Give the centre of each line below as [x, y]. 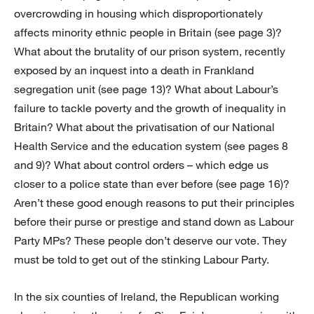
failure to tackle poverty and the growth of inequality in [150, 108]
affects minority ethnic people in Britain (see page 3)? [148, 33]
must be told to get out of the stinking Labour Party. [142, 260]
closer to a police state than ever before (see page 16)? [152, 184]
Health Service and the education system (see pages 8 [151, 146]
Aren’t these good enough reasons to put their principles [154, 203]
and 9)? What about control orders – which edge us [141, 165]
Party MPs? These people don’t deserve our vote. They [150, 241]
